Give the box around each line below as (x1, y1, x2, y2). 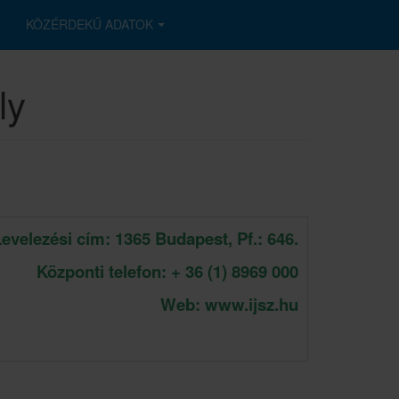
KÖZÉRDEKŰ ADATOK (26, 15, 153, 33)
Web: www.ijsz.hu (160, 292, 298, 316)
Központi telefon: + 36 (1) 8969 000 (37, 259, 298, 283)
